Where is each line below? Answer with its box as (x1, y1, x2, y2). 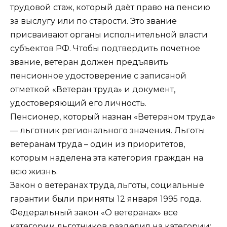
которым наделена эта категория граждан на (10, 153, 203, 163)
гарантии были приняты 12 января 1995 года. (10, 194, 201, 204)
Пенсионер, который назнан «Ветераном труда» (10, 111, 215, 122)
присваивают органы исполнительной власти (10, 29, 208, 40)
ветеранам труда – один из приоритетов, (10, 139, 185, 149)
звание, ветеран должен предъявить (10, 57, 168, 67)
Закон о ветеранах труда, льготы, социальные (10, 180, 204, 190)
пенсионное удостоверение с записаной (10, 70, 186, 81)
